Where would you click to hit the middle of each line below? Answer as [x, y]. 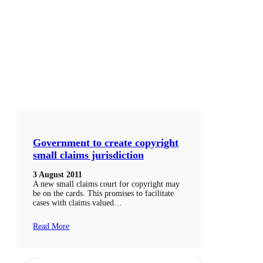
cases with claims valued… [77, 203]
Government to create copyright [106, 143]
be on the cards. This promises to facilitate [103, 194]
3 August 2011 [58, 175]
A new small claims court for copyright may [106, 184]
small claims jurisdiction [88, 155]
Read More [51, 227]
